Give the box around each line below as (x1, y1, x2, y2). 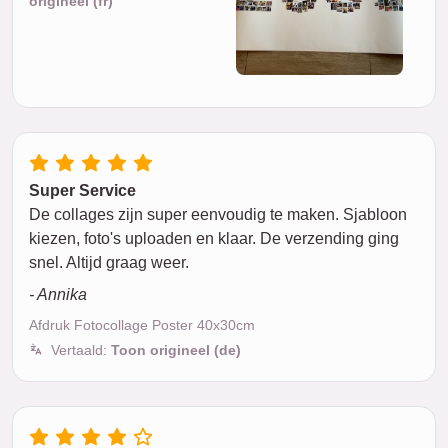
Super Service (29, 181, 136, 199)
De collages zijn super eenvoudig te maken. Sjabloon (29, 205, 407, 223)
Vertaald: (51, 341, 111, 358)
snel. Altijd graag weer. (29, 253, 189, 271)
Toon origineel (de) (111, 341, 241, 358)
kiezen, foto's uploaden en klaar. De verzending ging (29, 229, 399, 247)
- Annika (29, 285, 87, 303)
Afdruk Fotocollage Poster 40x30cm (29, 316, 255, 333)
